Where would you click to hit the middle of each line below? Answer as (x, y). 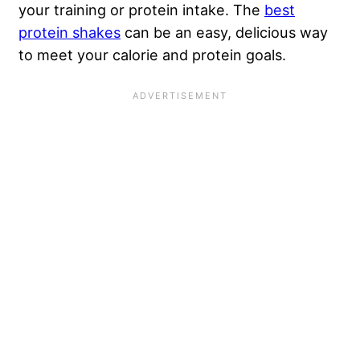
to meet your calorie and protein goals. (154, 55)
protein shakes (70, 33)
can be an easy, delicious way (224, 33)
